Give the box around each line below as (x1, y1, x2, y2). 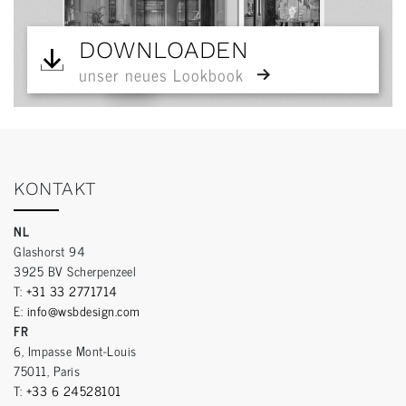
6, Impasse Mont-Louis (14, 340, 137, 362)
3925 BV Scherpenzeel (14, 260, 136, 282)
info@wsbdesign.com (26, 300, 140, 322)
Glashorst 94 (14, 240, 85, 262)
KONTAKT (14, 178, 97, 200)
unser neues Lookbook (79, 61, 244, 89)
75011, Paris (14, 360, 80, 382)
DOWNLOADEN (79, 36, 248, 64)
